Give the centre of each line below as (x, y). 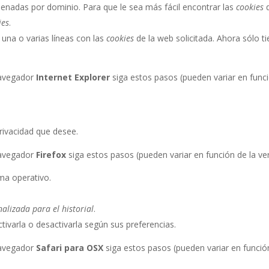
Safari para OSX (70, 248)
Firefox (51, 155)
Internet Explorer (73, 77)
